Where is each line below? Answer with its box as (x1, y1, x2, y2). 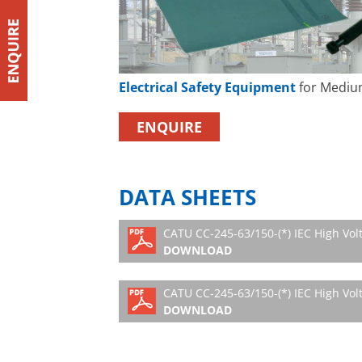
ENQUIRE (137, 117, 202, 137)
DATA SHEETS (119, 183, 256, 213)
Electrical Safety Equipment (119, 78, 296, 96)
